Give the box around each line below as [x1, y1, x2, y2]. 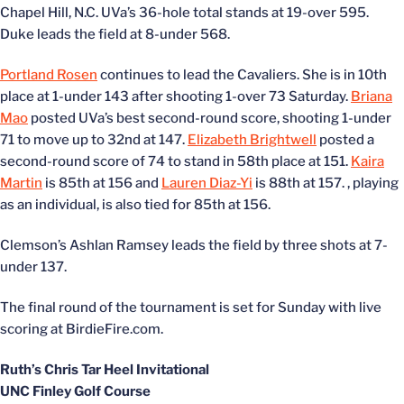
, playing [347, 175, 399, 191]
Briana [351, 88, 392, 105]
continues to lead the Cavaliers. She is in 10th [97, 67, 387, 83]
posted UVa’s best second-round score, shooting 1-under [28, 110, 391, 126]
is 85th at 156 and [42, 175, 161, 191]
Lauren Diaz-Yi [161, 175, 252, 191]
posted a [317, 132, 374, 148]
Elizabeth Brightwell [188, 132, 317, 148]
